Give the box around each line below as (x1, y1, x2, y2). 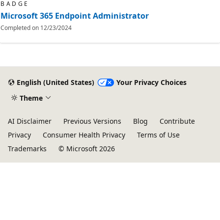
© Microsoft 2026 (58, 144, 115, 153)
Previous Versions (63, 116, 121, 126)
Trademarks (8, 144, 47, 153)
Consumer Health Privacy (43, 130, 125, 139)
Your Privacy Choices (116, 78, 187, 87)
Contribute (160, 116, 195, 126)
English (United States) (16, 78, 94, 87)
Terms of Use (137, 130, 180, 139)
